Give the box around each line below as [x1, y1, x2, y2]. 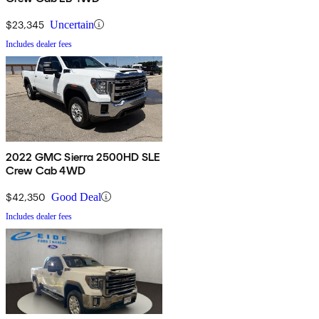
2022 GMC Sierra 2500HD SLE [6, 150, 161, 164]
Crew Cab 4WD [6, 163, 85, 177]
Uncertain [50, 18, 94, 31]
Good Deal [51, 190, 101, 203]
